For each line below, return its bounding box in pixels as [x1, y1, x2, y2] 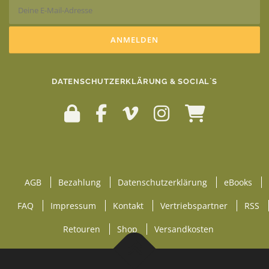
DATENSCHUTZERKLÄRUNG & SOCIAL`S [52, 76, 217, 86]
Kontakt [112, 199, 144, 211]
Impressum [50, 199, 96, 211]
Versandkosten [154, 223, 214, 235]
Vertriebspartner [160, 199, 228, 211]
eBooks [223, 176, 252, 188]
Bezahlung [58, 176, 101, 188]
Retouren [63, 223, 100, 235]
